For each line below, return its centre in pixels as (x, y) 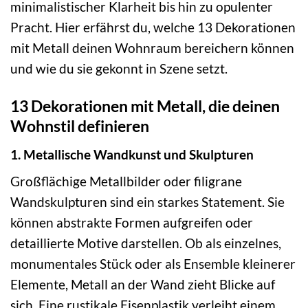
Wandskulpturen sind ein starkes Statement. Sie (147, 202)
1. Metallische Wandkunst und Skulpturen (132, 154)
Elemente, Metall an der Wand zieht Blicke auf (143, 285)
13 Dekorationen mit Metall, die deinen (145, 106)
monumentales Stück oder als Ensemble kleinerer (153, 264)
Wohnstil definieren (80, 126)
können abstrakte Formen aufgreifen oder (132, 223)
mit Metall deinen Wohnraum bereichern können (152, 48)
